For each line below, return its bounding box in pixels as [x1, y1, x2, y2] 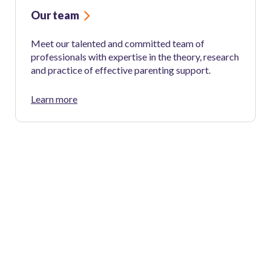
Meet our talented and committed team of [31, 38, 204, 50]
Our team [31, 8, 79, 22]
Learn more [31, 93, 77, 105]
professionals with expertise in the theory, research [31, 51, 239, 63]
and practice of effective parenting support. [31, 64, 211, 76]
